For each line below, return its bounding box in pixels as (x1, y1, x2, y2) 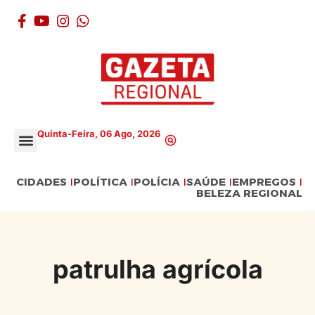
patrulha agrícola (52, 254, 263, 285)
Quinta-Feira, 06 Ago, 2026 (37, 127, 160, 139)
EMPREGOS (232, 175, 297, 189)
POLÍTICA (73, 175, 128, 189)
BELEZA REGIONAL (196, 186, 303, 200)
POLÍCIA (134, 175, 181, 189)
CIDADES (16, 175, 67, 189)
